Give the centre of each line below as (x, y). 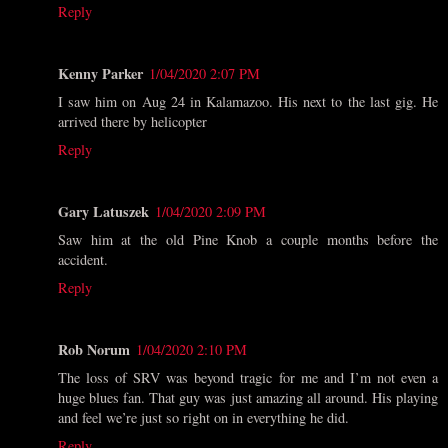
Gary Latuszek (103, 212)
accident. (83, 260)
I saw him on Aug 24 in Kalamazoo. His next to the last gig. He (248, 102)
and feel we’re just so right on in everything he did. (203, 418)
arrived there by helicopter (132, 122)
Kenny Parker (100, 74)
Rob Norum (94, 350)
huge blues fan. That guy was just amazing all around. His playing (248, 398)
